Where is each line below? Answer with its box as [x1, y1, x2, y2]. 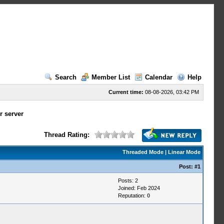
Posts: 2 [117, 177, 138, 183]
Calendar [144, 73, 172, 81]
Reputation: [117, 192, 147, 198]
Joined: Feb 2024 [117, 185, 160, 191]
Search [54, 73, 76, 81]
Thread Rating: [43, 131, 89, 138]
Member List [91, 73, 130, 81]
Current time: [108, 89, 143, 95]
